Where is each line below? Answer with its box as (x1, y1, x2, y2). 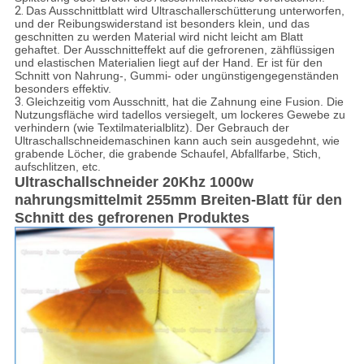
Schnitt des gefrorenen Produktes (14, 210, 249, 227)
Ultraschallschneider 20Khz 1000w (14, 174, 253, 191)
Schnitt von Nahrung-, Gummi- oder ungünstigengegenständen (14, 69, 339, 83)
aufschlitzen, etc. (14, 160, 101, 174)
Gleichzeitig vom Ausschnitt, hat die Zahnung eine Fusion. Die (25, 95, 344, 109)
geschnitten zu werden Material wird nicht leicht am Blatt (14, 30, 303, 44)
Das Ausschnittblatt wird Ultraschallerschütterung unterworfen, (25, 4, 344, 18)
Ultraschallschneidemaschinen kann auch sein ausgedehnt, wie (14, 134, 340, 148)
